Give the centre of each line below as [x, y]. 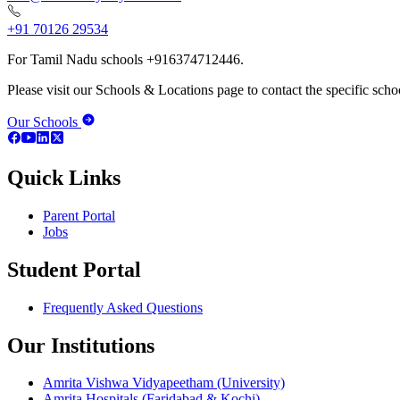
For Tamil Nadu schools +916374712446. [125, 60]
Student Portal [74, 269]
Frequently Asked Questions [123, 307]
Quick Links [64, 177]
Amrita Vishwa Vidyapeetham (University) [164, 383]
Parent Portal [79, 215]
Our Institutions [81, 345]
